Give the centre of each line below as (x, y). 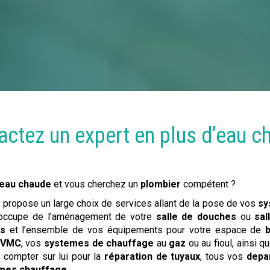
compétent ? (210, 184)
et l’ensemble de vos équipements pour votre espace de (135, 230)
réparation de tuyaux (152, 257)
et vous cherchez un (97, 184)
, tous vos (223, 257)
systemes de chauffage (99, 243)
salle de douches (196, 217)
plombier (162, 184)
